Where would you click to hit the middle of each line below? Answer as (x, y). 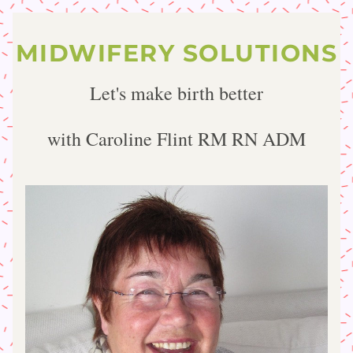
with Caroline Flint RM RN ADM (176, 139)
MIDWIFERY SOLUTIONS (176, 53)
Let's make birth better (176, 93)
